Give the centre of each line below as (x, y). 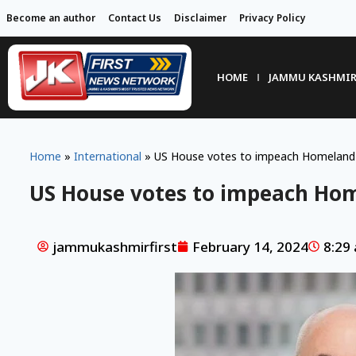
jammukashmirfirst (114, 246)
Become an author (51, 18)
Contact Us (135, 18)
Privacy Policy (273, 18)
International (107, 156)
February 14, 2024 (250, 246)
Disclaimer (200, 18)
